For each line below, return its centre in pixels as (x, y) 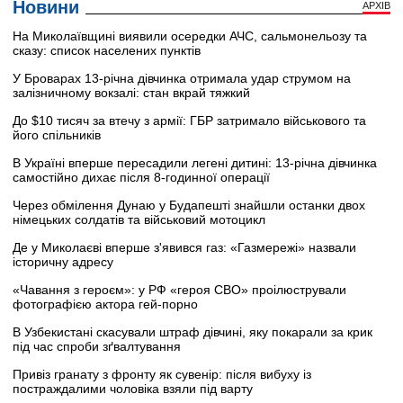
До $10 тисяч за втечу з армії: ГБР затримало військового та (189, 120)
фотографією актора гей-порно (105, 304)
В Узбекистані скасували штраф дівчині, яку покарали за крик (193, 331)
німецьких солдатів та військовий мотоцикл (139, 219)
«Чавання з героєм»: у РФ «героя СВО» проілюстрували (179, 289)
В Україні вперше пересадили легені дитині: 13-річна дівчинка (195, 162)
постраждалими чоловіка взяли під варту (133, 388)
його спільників (57, 134)
